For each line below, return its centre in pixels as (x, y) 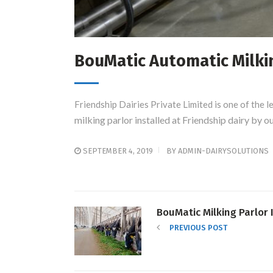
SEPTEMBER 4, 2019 (117, 151)
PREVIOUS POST (198, 227)
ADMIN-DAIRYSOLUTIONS (223, 151)
